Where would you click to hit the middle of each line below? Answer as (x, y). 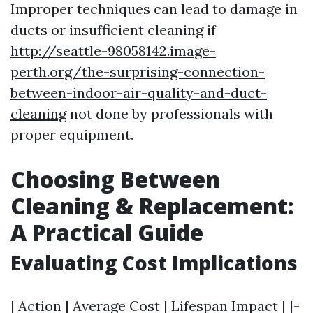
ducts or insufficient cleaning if (113, 30)
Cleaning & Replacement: (152, 206)
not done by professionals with (170, 114)
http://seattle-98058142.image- (113, 51)
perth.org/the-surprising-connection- (138, 72)
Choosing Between (115, 179)
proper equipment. (72, 134)
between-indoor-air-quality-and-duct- (139, 93)
